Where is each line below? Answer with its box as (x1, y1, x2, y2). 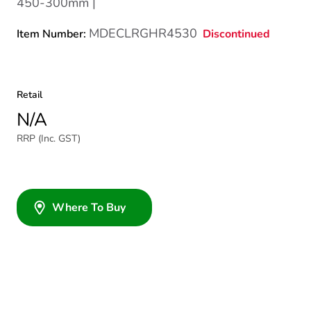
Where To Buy (52, 200, 126, 215)
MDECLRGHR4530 (89, 25, 197, 42)
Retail (17, 88, 42, 101)
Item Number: (17, 26, 89, 42)
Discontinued (203, 26, 270, 42)
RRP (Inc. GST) (17, 132, 81, 145)
